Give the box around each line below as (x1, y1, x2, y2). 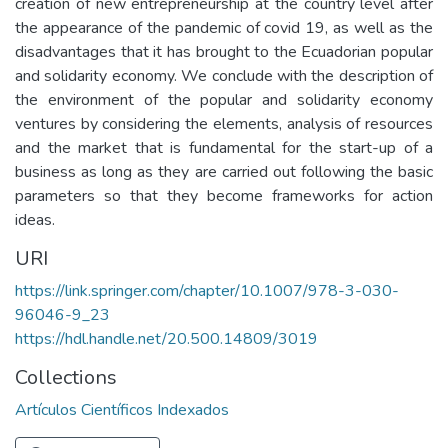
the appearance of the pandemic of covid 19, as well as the (15, 17, 433, 39)
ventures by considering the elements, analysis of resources (15, 113, 433, 135)
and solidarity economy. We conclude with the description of (15, 65, 433, 87)
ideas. (15, 209, 55, 231)
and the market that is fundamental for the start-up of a (15, 137, 433, 159)
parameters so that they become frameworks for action (15, 185, 433, 207)
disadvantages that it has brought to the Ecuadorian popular (15, 41, 433, 63)
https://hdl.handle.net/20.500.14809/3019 (15, 328, 318, 350)
